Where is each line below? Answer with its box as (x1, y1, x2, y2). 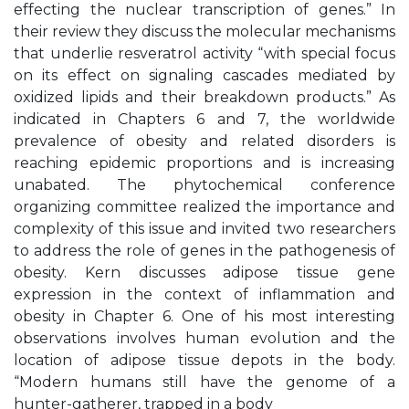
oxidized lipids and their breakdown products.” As (14, 89, 395, 106)
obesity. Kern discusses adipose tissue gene (14, 264, 395, 281)
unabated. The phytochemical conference (14, 176, 395, 194)
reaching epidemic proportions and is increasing (14, 154, 395, 172)
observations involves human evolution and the (14, 330, 395, 347)
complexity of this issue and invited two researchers (14, 220, 395, 237)
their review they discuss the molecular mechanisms (14, 23, 395, 40)
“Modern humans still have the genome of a (14, 373, 395, 391)
